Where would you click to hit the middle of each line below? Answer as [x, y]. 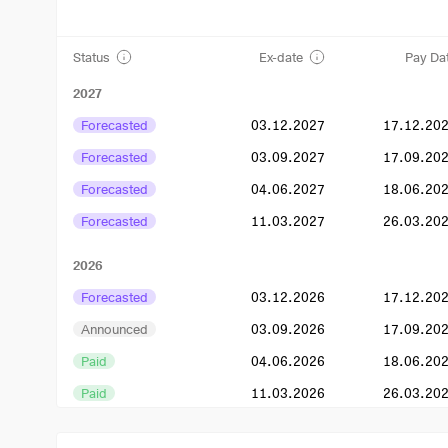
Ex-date [280, 57]
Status [91, 57]
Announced [114, 328]
